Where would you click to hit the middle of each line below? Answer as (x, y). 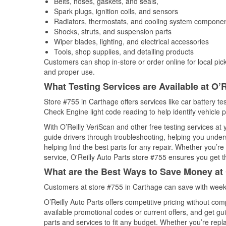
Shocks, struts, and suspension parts (113, 31)
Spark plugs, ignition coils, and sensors (116, 11)
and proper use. (69, 72)
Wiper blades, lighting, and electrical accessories (131, 41)
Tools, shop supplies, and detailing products (124, 51)
